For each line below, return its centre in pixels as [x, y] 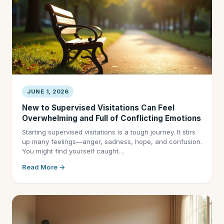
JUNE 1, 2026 [48, 91]
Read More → [44, 167]
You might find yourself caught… [73, 151]
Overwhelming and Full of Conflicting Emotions [111, 118]
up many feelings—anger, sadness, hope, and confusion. [112, 141]
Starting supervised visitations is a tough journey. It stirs [109, 132]
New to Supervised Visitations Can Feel [98, 108]
